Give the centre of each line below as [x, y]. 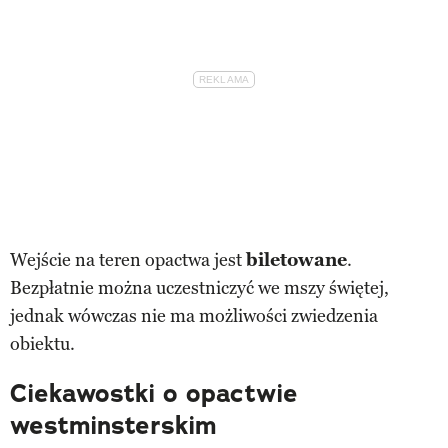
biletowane [296, 259]
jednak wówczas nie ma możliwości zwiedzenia [194, 315]
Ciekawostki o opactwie [154, 393]
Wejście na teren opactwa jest [128, 259]
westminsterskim [113, 425]
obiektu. [42, 343]
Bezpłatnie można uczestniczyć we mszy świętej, [199, 287]
